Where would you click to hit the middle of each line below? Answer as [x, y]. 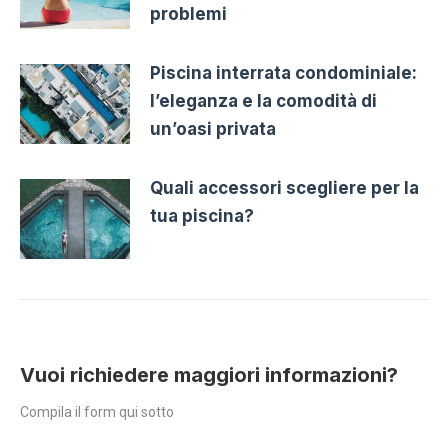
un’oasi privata [213, 128]
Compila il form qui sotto [97, 411]
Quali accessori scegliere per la [284, 187]
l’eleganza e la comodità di [263, 100]
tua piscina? [202, 215]
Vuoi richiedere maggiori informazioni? [209, 374]
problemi [188, 13]
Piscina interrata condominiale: [283, 72]
